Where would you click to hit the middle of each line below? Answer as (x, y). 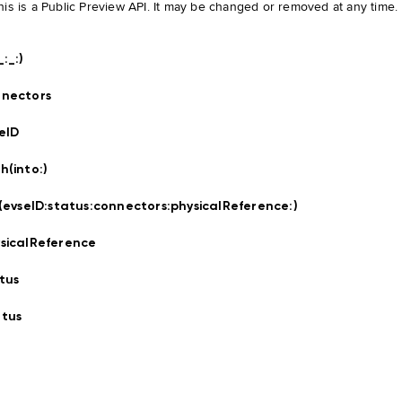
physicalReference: (232, 205)
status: (70, 205)
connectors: (132, 205)
